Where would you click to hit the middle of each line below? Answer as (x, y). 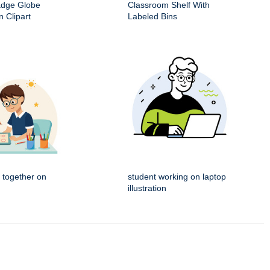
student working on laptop (177, 177)
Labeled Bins (152, 16)
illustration (147, 188)
